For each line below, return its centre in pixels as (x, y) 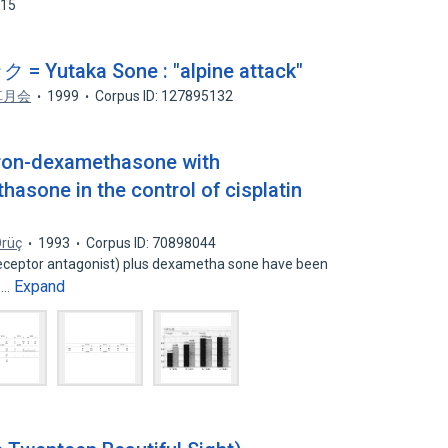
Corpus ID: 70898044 (151, 243)
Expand (40, 286)
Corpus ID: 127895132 (164, 96)
